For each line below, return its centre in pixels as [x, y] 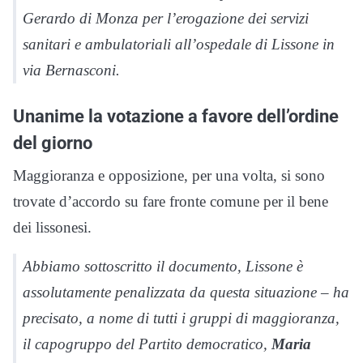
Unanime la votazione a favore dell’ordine [176, 116]
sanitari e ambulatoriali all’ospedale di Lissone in [179, 45]
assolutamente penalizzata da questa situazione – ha [186, 293]
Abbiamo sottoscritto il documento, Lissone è [163, 267]
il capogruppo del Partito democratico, [147, 344]
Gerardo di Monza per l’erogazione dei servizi [166, 19]
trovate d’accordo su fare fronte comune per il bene [171, 202]
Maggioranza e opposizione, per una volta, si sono [169, 176]
